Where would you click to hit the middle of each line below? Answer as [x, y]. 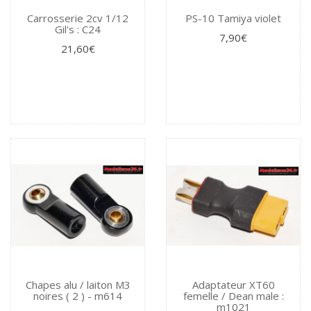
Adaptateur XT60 [233, 285]
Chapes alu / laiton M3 [78, 285]
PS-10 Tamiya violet [233, 18]
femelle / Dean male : [233, 296]
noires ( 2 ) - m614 [78, 296]
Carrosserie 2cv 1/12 [78, 18]
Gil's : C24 [78, 30]
